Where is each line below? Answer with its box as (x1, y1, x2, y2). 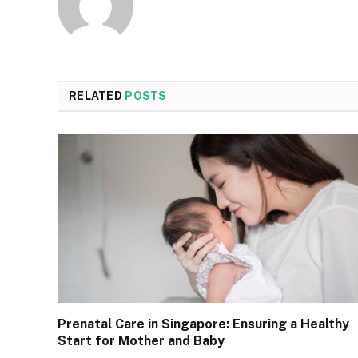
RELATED (69, 89, 125, 102)
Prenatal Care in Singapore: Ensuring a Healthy (58, 316, 349, 332)
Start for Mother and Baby (58, 333, 225, 349)
